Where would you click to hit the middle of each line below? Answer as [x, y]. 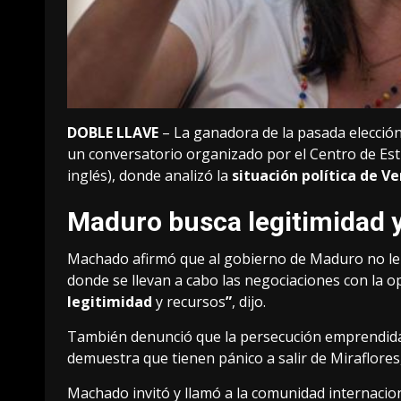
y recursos [189, 302]
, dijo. [249, 302]
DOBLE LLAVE [113, 133]
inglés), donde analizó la [149, 176]
